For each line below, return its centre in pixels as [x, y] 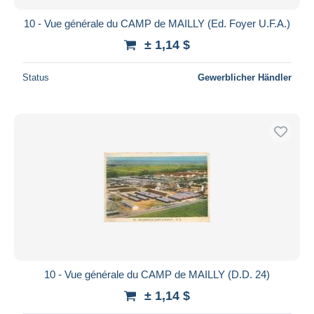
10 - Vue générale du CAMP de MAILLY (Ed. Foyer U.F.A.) [157, 23]
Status [36, 77]
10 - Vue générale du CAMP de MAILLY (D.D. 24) [157, 274]
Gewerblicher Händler [245, 77]
